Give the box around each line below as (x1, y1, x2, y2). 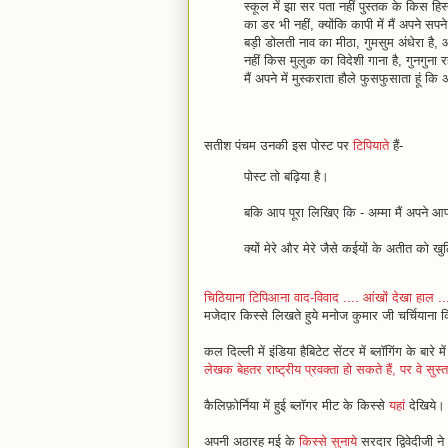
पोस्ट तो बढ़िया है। (244, 169, 329, 184)
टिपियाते (353, 138, 389, 153)
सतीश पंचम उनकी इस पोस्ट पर (204, 138, 353, 153)
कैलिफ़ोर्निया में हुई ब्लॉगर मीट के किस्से (204, 398, 389, 413)
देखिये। (405, 398, 445, 413)
